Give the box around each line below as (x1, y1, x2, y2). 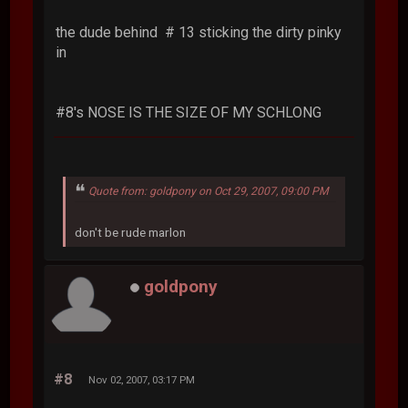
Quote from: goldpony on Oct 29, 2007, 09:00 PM (88, 185, 330, 198)
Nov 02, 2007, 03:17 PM (88, 372, 196, 386)
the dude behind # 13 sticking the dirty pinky (56, 24, 342, 41)
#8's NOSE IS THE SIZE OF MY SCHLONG (56, 104, 322, 121)
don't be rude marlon (75, 224, 187, 240)
